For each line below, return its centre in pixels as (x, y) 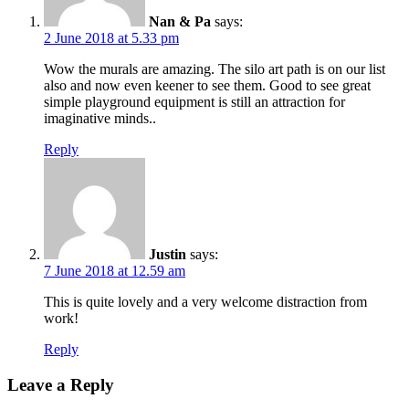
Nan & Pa (180, 21)
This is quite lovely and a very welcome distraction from (205, 301)
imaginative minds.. (100, 118)
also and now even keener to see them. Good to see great (207, 85)
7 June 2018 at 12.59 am (115, 270)
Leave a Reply (61, 384)
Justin (168, 254)
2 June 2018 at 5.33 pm (111, 37)
